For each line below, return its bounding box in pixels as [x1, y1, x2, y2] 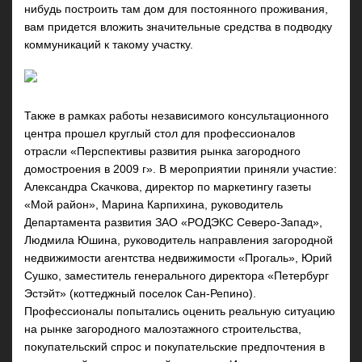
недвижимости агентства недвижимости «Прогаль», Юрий [24, 251, 332, 264]
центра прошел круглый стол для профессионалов [24, 127, 295, 140]
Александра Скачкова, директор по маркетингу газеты [24, 180, 311, 193]
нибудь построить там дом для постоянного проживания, [24, 2, 328, 15]
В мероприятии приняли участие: [156, 162, 337, 175]
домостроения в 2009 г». [24, 162, 156, 175]
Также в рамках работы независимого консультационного [24, 109, 329, 122]
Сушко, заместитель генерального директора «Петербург [24, 269, 329, 282]
